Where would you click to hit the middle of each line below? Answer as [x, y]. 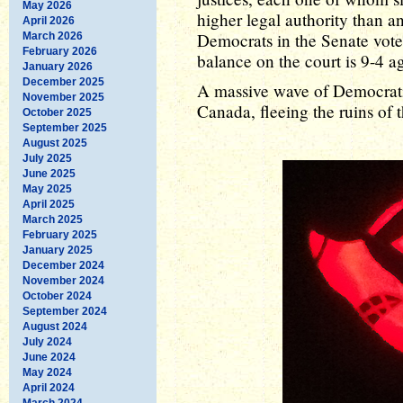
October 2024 [57, 296]
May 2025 [47, 188]
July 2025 [47, 158]
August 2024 [55, 326]
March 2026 [53, 36]
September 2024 [65, 311]
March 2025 [53, 219]
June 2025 [49, 173]
